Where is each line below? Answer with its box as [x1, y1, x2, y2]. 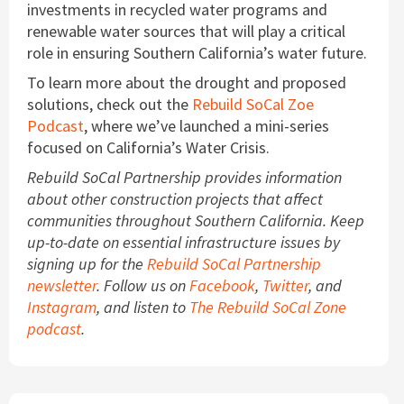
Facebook [189, 274, 255, 296]
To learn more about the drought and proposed [27, 71, 346, 93]
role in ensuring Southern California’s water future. [27, 41, 371, 63]
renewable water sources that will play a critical [27, 20, 345, 41]
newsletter [27, 274, 96, 296]
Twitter [262, 274, 308, 296]
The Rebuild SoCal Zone [189, 296, 346, 317]
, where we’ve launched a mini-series [84, 115, 329, 136]
